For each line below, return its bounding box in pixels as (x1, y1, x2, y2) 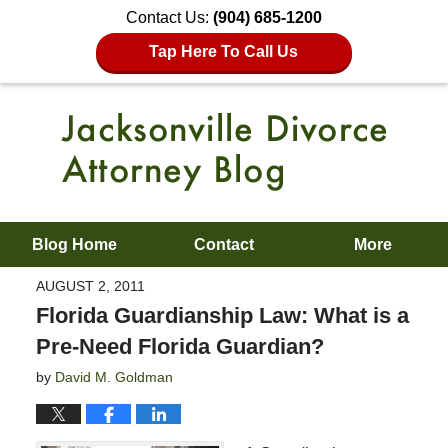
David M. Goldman (54, 368, 173, 385)
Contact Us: (126, 9, 213, 26)
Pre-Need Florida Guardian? (35, 333, 324, 359)
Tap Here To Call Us (149, 43, 299, 60)
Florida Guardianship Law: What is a (35, 302, 409, 328)
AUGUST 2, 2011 (35, 277, 145, 294)
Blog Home (32, 236, 118, 253)
